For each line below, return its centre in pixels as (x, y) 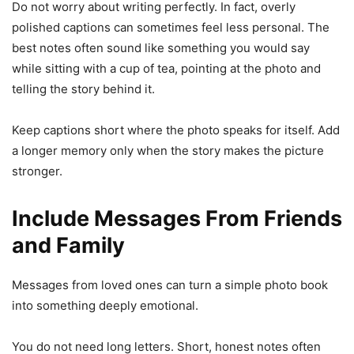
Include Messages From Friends (177, 218)
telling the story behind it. (83, 88)
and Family (68, 245)
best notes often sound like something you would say (161, 47)
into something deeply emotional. (105, 305)
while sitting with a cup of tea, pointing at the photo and (166, 68)
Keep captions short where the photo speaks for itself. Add (176, 130)
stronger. (37, 171)
